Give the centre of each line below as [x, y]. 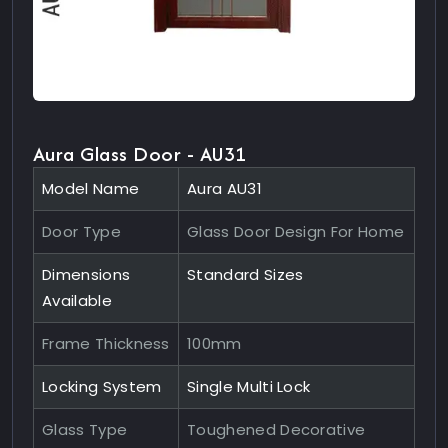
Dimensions [86, 274]
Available [77, 300]
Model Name [91, 188]
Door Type [81, 231]
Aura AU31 [224, 188]
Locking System [102, 386]
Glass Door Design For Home [296, 231]
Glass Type [85, 429]
